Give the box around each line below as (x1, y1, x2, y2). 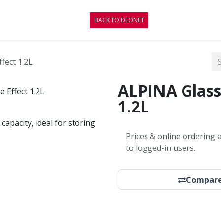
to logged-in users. (126, 143, 195, 153)
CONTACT (14, 15, 53, 26)
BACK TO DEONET (94, 16, 144, 24)
